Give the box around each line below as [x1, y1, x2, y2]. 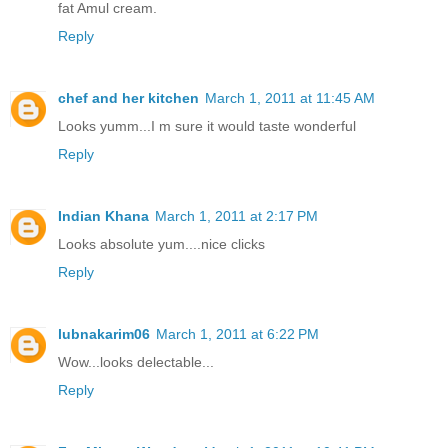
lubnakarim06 [58, 326, 150, 343]
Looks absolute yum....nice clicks [58, 236, 265, 253]
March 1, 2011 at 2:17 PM [155, 208, 318, 225]
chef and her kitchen [58, 90, 199, 107]
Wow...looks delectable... [58, 354, 214, 371]
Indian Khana [58, 208, 149, 225]
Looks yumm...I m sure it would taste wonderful [58, 118, 356, 135]
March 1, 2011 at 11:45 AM [205, 90, 375, 107]
